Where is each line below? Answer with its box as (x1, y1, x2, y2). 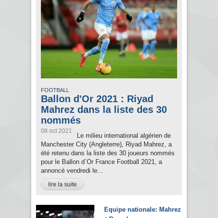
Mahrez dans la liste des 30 (41, 104, 167, 115)
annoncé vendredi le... (41, 167, 103, 175)
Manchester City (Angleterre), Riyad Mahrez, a (41, 141, 172, 148)
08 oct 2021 (41, 127, 72, 135)
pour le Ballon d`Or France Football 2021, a (41, 158, 162, 166)
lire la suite (48, 181, 77, 188)
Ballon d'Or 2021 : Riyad (41, 93, 153, 105)
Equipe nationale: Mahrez (104, 206, 181, 214)
